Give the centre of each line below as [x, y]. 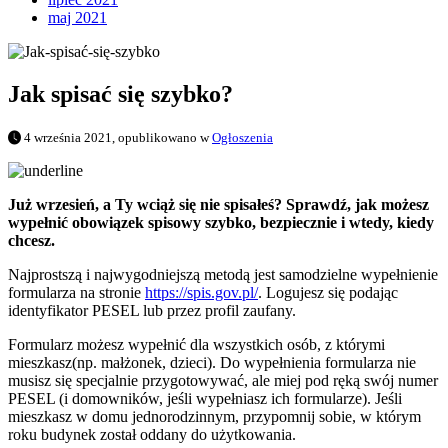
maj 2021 [77, 18]
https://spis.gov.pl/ [201, 293]
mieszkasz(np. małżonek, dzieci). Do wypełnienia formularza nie [212, 363]
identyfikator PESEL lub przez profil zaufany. [152, 311]
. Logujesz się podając [328, 293]
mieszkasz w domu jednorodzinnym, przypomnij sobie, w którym [214, 417]
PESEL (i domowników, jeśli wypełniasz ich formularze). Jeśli [205, 399]
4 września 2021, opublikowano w [116, 138]
